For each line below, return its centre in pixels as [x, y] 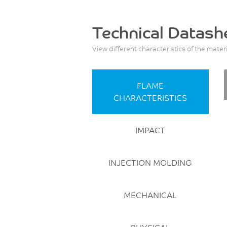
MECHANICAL [150, 195]
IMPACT [150, 130]
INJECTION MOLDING [150, 162]
